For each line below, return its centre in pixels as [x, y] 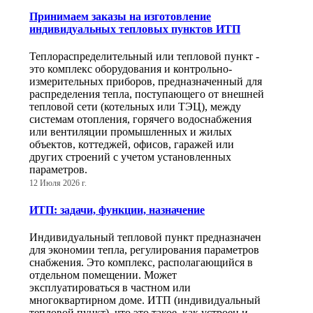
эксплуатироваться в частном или [110, 287]
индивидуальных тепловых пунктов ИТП [135, 29]
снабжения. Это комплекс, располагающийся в [141, 262]
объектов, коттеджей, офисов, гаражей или [132, 145]
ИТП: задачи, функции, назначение [117, 210]
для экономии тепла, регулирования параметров [144, 249]
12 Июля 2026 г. [58, 183]
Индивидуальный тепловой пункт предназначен [145, 237]
